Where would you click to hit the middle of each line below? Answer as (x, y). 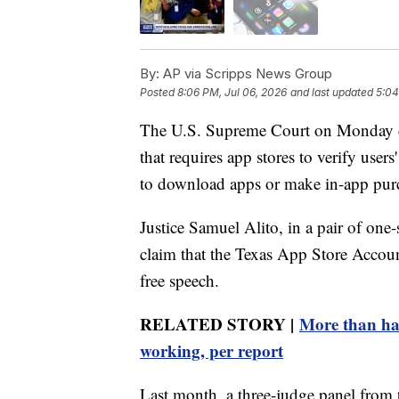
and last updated (332, 92)
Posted (159, 92)
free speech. (179, 280)
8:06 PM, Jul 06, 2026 (232, 92)
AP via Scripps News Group (246, 73)
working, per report (212, 350)
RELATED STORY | (220, 323)
